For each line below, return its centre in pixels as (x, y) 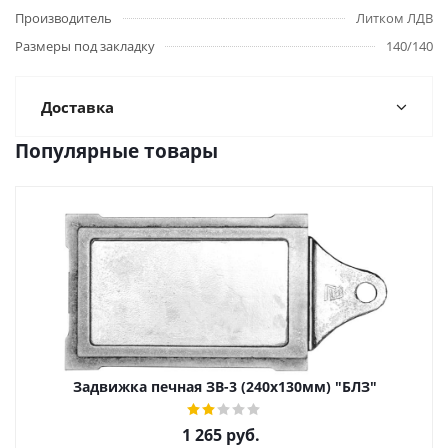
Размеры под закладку (85, 46)
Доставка (77, 107)
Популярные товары (116, 151)
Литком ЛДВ (394, 18)
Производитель (63, 18)
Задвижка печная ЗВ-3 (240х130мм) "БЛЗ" (224, 386)
